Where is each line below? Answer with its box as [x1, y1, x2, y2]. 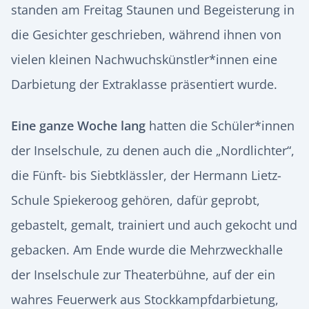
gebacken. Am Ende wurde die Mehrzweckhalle [11, 241, 283, 258]
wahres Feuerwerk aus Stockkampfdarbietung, [11, 291, 279, 308]
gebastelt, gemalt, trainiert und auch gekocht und [11, 217, 297, 233]
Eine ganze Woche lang [11, 117, 146, 134]
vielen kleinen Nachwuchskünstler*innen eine [11, 51, 277, 68]
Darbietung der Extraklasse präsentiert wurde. [11, 76, 277, 92]
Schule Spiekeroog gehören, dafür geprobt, [11, 192, 260, 208]
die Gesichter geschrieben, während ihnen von [11, 26, 281, 43]
